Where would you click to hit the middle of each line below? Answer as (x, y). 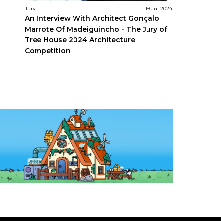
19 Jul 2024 (158, 8)
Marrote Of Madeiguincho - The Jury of (96, 29)
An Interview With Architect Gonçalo (92, 18)
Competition (47, 51)
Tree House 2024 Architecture (80, 40)
